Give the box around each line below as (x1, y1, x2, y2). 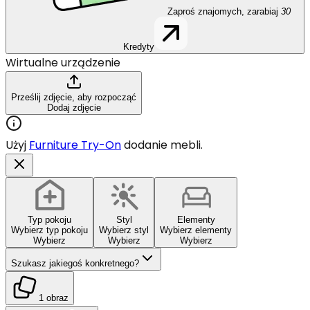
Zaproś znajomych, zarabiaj (167, 6, 278, 17)
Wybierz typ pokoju (11, 225, 88, 235)
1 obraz (39, 293, 69, 303)
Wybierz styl (99, 225, 149, 235)
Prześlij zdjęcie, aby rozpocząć (11, 92, 136, 102)
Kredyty (122, 42, 154, 52)
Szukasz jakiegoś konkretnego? (11, 258, 139, 268)
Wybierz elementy (160, 225, 232, 235)
